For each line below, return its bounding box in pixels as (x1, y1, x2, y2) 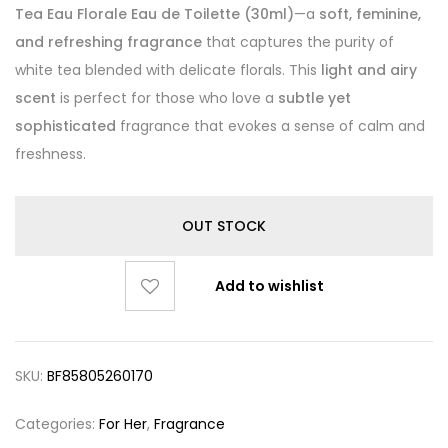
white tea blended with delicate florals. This (15, 59, 321, 80)
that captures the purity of (202, 31, 394, 52)
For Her (99, 413, 147, 434)
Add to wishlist (214, 275, 324, 296)
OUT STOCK (182, 215, 266, 236)
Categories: (15, 413, 99, 434)
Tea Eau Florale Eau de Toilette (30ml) (15, 3, 294, 24)
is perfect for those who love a (56, 87, 278, 108)
